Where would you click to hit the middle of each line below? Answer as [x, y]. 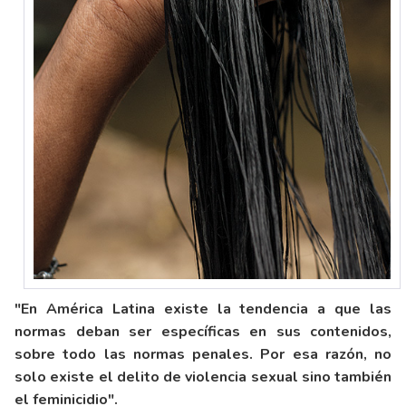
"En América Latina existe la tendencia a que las [203, 309]
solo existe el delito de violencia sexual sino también [203, 377]
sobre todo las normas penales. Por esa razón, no [203, 355]
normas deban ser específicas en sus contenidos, [203, 332]
